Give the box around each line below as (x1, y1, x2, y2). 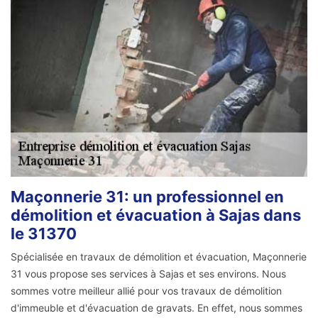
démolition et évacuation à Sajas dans (11, 205, 301, 224)
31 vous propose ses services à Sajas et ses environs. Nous (11, 267, 286, 280)
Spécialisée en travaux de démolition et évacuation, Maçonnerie (11, 250, 307, 263)
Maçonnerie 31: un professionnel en (11, 187, 284, 206)
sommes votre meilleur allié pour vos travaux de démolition (11, 284, 282, 297)
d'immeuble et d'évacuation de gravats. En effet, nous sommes (11, 301, 302, 314)
